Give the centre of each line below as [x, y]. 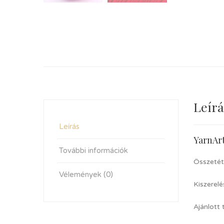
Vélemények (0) [86, 174]
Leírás [69, 126]
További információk [93, 150]
